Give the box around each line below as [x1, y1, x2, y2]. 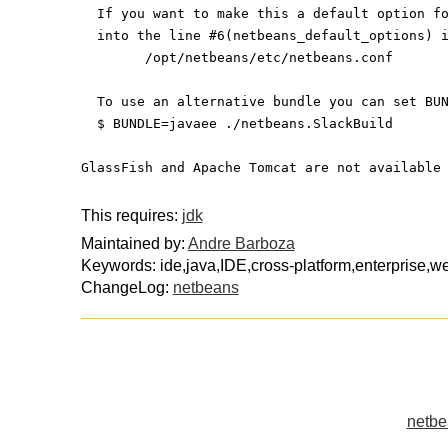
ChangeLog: [80, 279, 173, 297]
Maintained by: [80, 235, 188, 253]
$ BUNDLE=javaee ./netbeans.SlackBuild [96, 115, 393, 131]
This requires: [80, 206, 182, 224]
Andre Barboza [187, 235, 295, 253]
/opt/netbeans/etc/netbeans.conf [144, 49, 393, 65]
